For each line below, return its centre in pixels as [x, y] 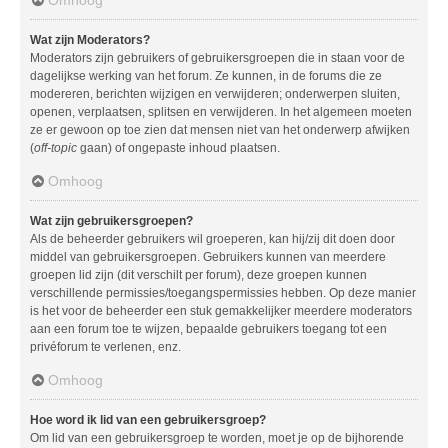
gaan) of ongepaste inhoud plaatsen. [178, 147]
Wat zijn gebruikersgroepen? [111, 220]
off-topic [55, 147]
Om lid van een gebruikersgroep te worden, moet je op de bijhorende [217, 437]
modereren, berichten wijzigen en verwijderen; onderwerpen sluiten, [215, 93]
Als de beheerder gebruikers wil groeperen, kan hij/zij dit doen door [212, 238]
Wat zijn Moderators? [90, 39]
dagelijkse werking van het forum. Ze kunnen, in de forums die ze [206, 75]
